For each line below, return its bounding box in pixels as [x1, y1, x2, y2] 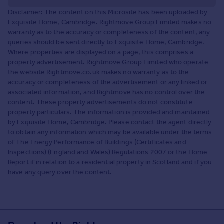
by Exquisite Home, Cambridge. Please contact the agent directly [8, 117, 212, 126]
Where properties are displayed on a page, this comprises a [8, 47, 193, 56]
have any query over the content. [8, 167, 112, 176]
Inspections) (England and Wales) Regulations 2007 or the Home [8, 147, 208, 156]
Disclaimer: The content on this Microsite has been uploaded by [8, 7, 208, 16]
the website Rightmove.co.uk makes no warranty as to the [8, 67, 189, 76]
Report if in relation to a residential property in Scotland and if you [8, 157, 212, 166]
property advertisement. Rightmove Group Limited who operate [8, 57, 208, 66]
